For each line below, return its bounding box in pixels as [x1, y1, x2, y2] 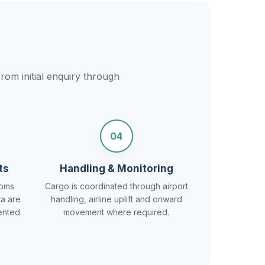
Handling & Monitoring [59, 163, 173, 174]
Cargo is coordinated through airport [44, 181, 188, 191]
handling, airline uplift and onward [50, 194, 182, 204]
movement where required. [63, 207, 170, 217]
